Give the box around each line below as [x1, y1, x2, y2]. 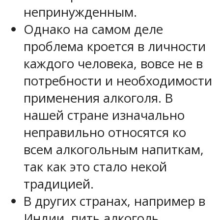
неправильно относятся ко [24, 123, 186, 141]
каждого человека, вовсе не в [24, 55, 203, 72]
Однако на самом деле [24, 20, 163, 38]
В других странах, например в [24, 192, 205, 210]
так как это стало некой [24, 158, 167, 175]
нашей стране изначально [24, 106, 185, 124]
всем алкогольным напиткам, [24, 140, 204, 158]
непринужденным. [24, 3, 137, 21]
